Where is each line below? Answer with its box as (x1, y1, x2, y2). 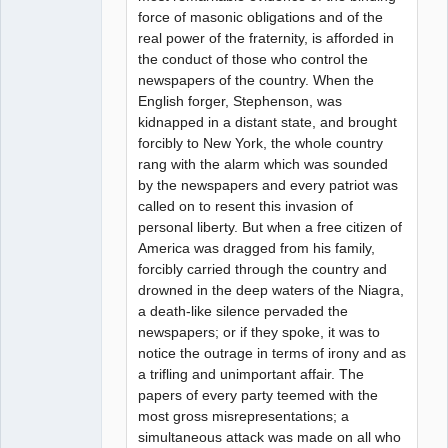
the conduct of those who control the (138, 50, 369, 67)
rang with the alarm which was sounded (138, 155, 389, 172)
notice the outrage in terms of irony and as (138, 344, 407, 361)
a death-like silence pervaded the (138, 302, 349, 319)
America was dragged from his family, (138, 239, 376, 256)
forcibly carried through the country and (138, 260, 388, 277)
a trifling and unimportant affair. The (138, 365, 365, 382)
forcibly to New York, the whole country (138, 134, 384, 151)
